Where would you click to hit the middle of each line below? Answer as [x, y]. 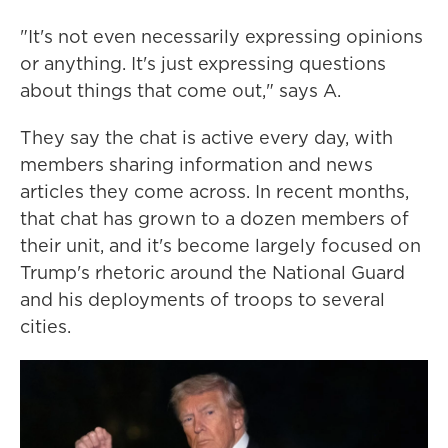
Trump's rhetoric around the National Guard [212, 272]
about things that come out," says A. [180, 90]
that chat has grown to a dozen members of [214, 218]
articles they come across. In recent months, [214, 191]
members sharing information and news [196, 164]
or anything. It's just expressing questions [203, 63]
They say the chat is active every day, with [206, 137]
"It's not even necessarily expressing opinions [221, 36]
